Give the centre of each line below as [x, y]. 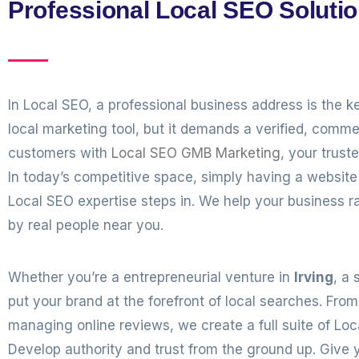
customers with [60, 153]
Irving [314, 277]
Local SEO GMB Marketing [196, 153]
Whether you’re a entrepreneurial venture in [151, 277]
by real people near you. [86, 225]
